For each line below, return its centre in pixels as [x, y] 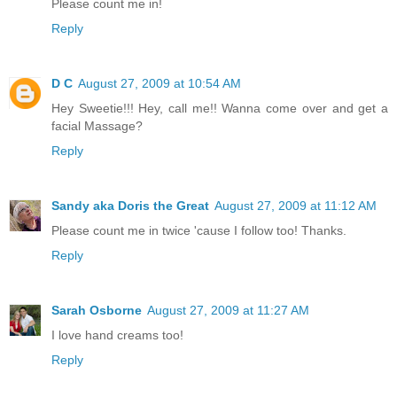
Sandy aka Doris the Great [130, 206]
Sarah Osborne [97, 310]
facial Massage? [97, 126]
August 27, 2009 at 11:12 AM [296, 206]
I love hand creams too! [117, 335]
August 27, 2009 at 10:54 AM [160, 84]
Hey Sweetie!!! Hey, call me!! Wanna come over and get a [220, 109]
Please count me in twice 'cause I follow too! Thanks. [199, 230]
